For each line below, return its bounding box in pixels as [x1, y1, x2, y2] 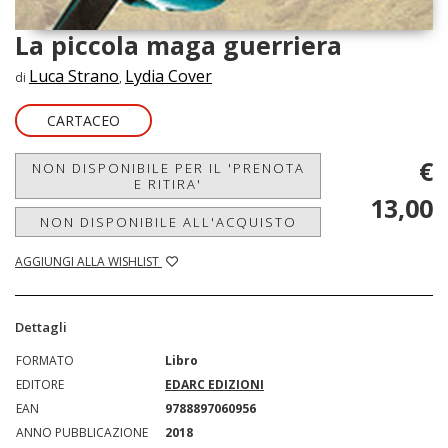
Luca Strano [29, 64, 119, 87]
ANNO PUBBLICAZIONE [16, 423, 148, 441]
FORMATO [16, 351, 74, 369]
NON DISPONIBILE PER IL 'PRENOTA [31, 158, 305, 177]
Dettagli [15, 317, 67, 336]
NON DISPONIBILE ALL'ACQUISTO [39, 212, 297, 231]
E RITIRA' [134, 174, 202, 193]
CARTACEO [47, 110, 120, 130]
